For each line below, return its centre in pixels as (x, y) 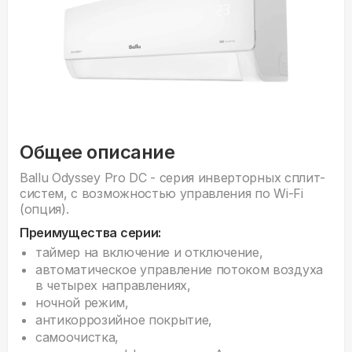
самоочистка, (77, 337)
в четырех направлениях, (113, 286)
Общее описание (97, 152)
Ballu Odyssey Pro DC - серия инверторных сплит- (172, 178)
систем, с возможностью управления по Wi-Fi (161, 194)
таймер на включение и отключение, (149, 253)
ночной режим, (82, 303)
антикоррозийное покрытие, (124, 320)
